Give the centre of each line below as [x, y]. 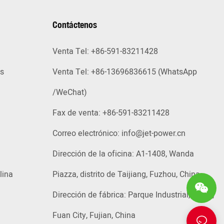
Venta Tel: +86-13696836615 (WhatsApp [124, 72]
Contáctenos [74, 25]
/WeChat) [69, 93]
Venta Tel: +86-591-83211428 [105, 52]
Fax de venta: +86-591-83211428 [111, 113]
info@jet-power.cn [153, 134]
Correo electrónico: [87, 134]
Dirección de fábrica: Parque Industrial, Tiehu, [133, 195]
